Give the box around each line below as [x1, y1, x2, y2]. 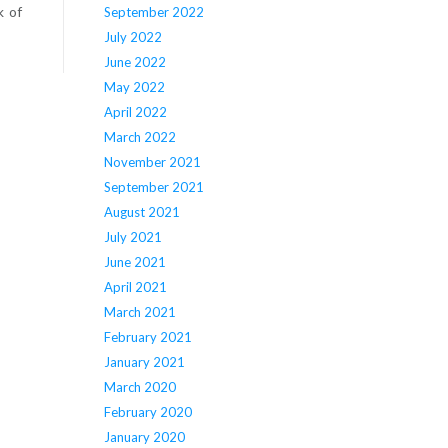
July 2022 [103, 29, 162, 46]
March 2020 [103, 379, 176, 396]
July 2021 [103, 229, 162, 246]
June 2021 [103, 254, 166, 271]
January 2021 [103, 354, 185, 371]
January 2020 [103, 429, 185, 446]
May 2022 [103, 79, 165, 96]
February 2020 [103, 404, 192, 421]
